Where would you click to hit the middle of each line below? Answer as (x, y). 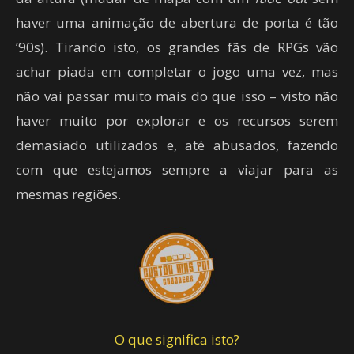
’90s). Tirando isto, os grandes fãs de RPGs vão (177, 47)
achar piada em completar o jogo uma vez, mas (177, 72)
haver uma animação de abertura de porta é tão (177, 23)
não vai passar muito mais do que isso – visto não (177, 96)
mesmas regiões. (68, 194)
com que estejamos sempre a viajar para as (177, 170)
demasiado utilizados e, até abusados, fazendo (177, 145)
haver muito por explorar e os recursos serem (177, 121)
